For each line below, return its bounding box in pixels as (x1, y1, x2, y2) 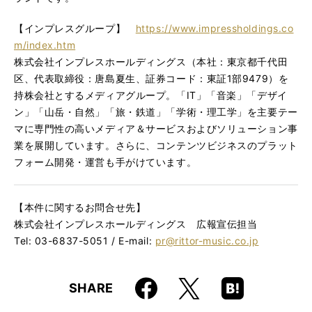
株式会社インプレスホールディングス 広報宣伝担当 (14, 218, 258, 231)
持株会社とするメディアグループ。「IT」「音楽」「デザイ (14, 89, 288, 102)
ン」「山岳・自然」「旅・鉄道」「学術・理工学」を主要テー (14, 106, 298, 118)
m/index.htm (14, 39, 76, 52)
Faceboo (112, 279, 155, 291)
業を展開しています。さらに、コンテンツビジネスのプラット (14, 139, 298, 152)
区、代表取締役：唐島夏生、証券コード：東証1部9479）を (14, 72, 289, 85)
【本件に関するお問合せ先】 (14, 201, 146, 214)
